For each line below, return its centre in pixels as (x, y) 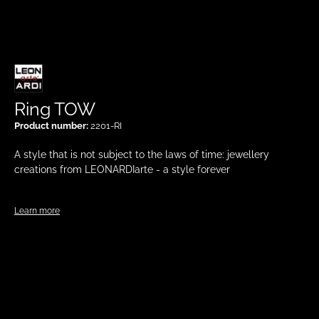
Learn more (37, 211)
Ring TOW (55, 109)
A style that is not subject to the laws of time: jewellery (142, 155)
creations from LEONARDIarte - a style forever (122, 169)
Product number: (52, 126)
